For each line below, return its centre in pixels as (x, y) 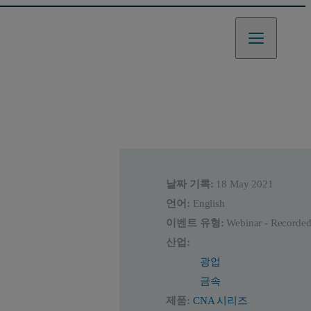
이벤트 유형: (195, 223)
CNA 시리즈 (220, 301)
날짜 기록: (190, 184)
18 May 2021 (245, 184)
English (209, 204)
